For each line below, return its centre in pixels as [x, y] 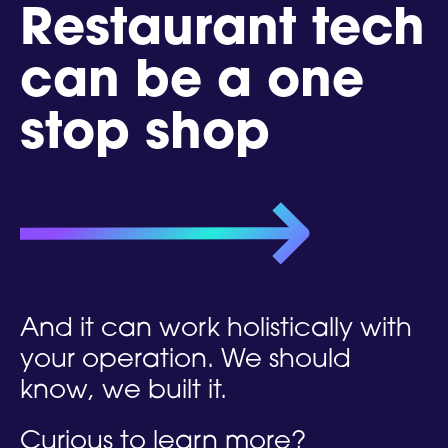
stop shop [145, 136]
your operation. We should [185, 361]
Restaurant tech [222, 32]
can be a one [192, 84]
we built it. [164, 392]
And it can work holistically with [216, 330]
